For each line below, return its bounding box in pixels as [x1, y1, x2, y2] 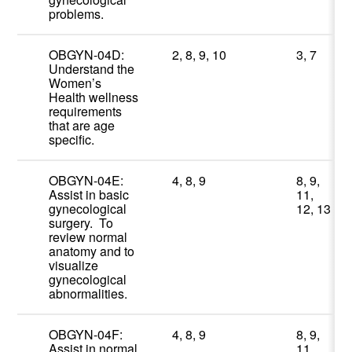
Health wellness [49, 88, 139, 107]
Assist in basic [49, 185, 130, 204]
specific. [49, 130, 95, 149]
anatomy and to [49, 242, 135, 261]
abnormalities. [49, 284, 128, 303]
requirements [49, 102, 123, 121]
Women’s [49, 74, 102, 93]
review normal [49, 228, 128, 247]
